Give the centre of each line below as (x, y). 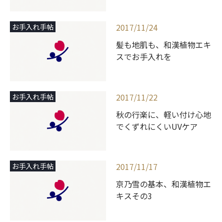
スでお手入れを (144, 57)
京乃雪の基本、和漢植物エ (164, 184)
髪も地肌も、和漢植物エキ (164, 45)
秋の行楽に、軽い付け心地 (164, 114)
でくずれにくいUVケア (157, 126)
